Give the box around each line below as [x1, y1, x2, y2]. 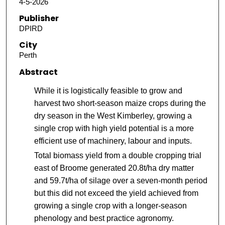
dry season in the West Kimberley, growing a [34, 111, 192, 120]
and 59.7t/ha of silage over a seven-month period [34, 176, 207, 185]
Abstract [19, 66, 58, 78]
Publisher [19, 13, 59, 25]
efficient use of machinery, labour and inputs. [34, 136, 192, 145]
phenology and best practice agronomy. [34, 213, 174, 222]
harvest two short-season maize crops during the [34, 98, 206, 107]
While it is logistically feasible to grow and [34, 86, 182, 95]
